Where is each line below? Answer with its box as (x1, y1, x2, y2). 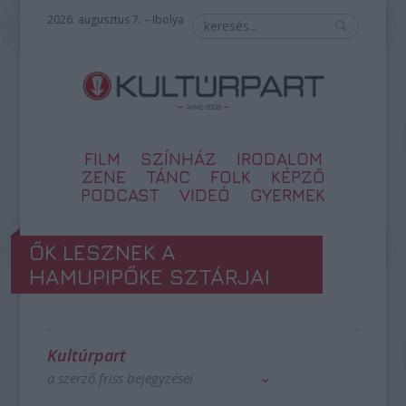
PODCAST (81, 185, 159, 205)
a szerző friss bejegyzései (47, 369, 194, 387)
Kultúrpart (47, 344, 127, 366)
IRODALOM (236, 149, 323, 169)
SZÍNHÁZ (140, 149, 217, 169)
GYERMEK (250, 185, 325, 205)
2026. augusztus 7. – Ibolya (47, 12, 185, 27)
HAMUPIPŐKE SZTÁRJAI (29, 264, 271, 289)
